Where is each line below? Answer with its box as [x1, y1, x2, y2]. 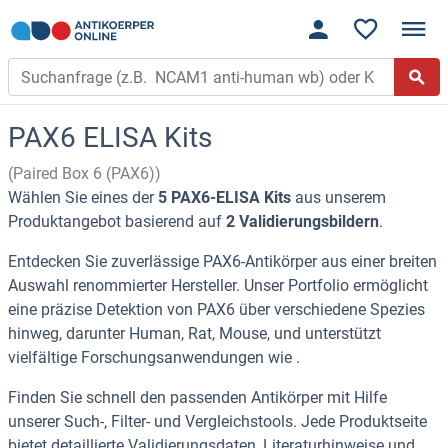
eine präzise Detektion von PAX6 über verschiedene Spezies [8, 300, 425, 320]
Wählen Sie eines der [8, 188, 158, 208]
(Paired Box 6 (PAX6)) [8, 164, 161, 184]
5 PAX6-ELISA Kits [158, 188, 291, 208]
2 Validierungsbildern [226, 212, 379, 232]
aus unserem [291, 188, 386, 208]
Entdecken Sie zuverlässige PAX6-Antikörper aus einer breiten [8, 252, 437, 272]
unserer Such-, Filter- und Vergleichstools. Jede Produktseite [8, 412, 427, 432]
